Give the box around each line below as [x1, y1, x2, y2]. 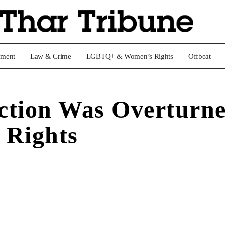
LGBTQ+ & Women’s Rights [86, 52, 173, 61]
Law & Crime [30, 52, 71, 61]
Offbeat [188, 52, 211, 61]
